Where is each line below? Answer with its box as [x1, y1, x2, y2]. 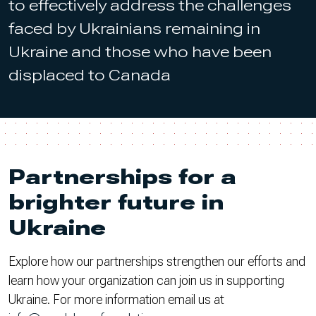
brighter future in [8, 190, 224, 214]
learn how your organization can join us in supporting [8, 273, 284, 288]
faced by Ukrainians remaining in [8, 20, 260, 37]
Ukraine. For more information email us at [8, 292, 224, 307]
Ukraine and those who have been [8, 43, 272, 61]
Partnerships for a [8, 164, 236, 189]
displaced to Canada [8, 66, 171, 84]
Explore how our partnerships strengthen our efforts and [8, 254, 305, 269]
